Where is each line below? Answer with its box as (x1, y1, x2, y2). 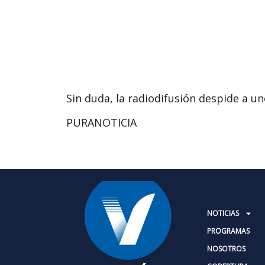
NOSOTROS (207, 243, 245, 254)
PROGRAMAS (207, 225, 250, 236)
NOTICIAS (207, 208, 239, 218)
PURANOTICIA (66, 115, 137, 130)
